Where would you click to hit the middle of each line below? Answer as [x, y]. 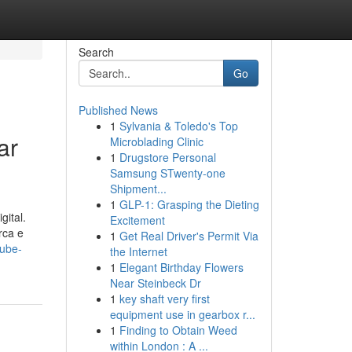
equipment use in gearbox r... [182, 314]
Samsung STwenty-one [167, 173]
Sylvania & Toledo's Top [178, 126]
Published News [118, 110]
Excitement [137, 220]
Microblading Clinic [156, 141]
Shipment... [138, 189]
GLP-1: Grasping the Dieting [189, 204]
